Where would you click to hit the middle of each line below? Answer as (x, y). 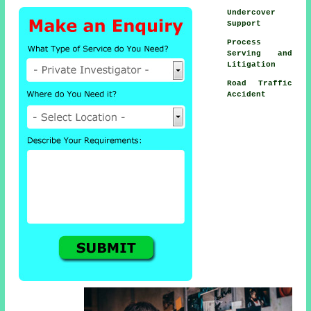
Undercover (252, 12)
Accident (247, 94)
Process (244, 42)
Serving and (260, 53)
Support (244, 23)
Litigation (252, 64)
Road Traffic (260, 83)
